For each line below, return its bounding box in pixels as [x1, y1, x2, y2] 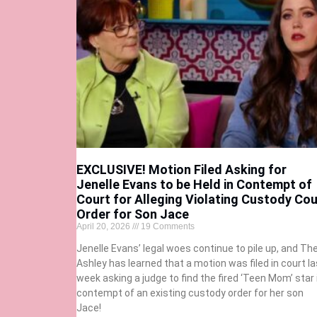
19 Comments [138, 221, 195, 232]
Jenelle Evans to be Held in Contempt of [76, 177, 312, 192]
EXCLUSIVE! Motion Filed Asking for [76, 162, 287, 178]
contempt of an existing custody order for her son [76, 287, 304, 299]
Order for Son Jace [76, 207, 189, 222]
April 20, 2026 [76, 221, 132, 232]
